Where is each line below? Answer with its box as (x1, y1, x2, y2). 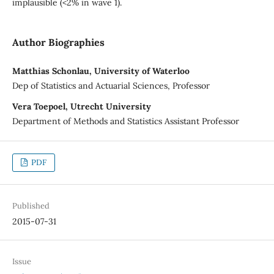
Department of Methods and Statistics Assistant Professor (12, 115, 239, 127)
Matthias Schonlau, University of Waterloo (12, 65, 190, 76)
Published (12, 200, 50, 211)
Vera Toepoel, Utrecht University (12, 100, 151, 112)
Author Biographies (12, 35, 105, 48)
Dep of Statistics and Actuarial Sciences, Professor (12, 80, 210, 91)
